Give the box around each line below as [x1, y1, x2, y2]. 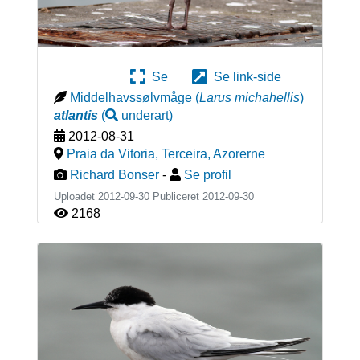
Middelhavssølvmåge [69, 91, 192, 105]
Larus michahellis [198, 91, 300, 105]
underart [121, 108, 169, 123]
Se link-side [207, 70, 281, 84]
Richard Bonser [69, 168, 159, 182]
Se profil [183, 168, 231, 182]
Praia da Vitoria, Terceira [66, 147, 207, 162]
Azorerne [212, 147, 265, 162]
